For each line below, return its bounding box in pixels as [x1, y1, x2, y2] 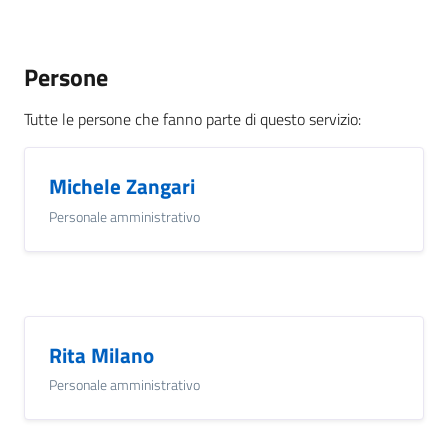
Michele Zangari [49, 170, 195, 203]
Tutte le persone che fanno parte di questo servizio [24, 107, 358, 132]
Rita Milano [49, 338, 154, 371]
